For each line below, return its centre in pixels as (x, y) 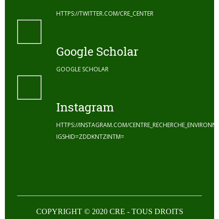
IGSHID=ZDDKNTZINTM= (90, 136)
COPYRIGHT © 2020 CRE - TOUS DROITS (109, 211)
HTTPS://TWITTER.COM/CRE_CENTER (105, 13)
